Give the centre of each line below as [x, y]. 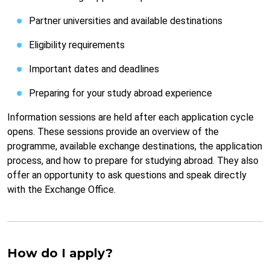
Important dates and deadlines [94, 69]
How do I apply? [60, 253]
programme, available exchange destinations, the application [135, 146]
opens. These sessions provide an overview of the [113, 132]
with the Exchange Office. [61, 190]
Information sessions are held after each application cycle [130, 118]
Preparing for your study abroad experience [121, 93]
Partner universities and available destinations [126, 21]
